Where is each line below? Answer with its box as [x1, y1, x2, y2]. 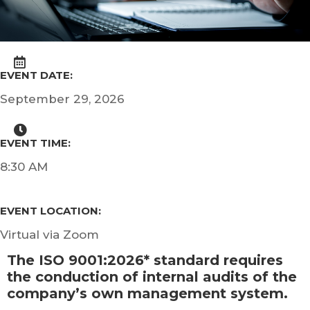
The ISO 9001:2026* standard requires [7, 252, 283, 268]
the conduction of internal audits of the [7, 268, 297, 285]
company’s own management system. [7, 285, 288, 302]
